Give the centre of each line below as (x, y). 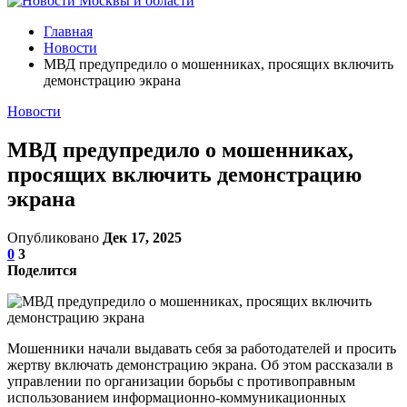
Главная (68, 31)
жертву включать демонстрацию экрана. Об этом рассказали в (200, 364)
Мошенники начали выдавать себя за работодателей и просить (202, 348)
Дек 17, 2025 (142, 237)
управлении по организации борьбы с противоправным (181, 381)
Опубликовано (55, 237)
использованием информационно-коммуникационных (177, 397)
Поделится (42, 270)
